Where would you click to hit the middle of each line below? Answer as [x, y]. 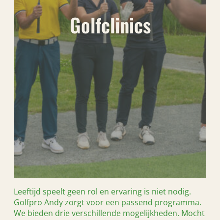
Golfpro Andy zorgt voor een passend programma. [108, 203]
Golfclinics [110, 25]
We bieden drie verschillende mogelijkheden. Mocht [109, 213]
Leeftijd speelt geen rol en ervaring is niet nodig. [102, 192]
